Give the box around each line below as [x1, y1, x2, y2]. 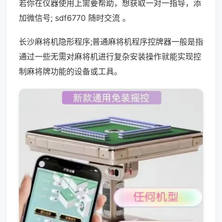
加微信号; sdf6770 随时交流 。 [19, 13, 130, 23]
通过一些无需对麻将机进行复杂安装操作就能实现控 [19, 52, 201, 61]
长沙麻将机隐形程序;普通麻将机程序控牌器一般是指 [19, 37, 203, 47]
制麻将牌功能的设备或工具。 [19, 66, 122, 76]
